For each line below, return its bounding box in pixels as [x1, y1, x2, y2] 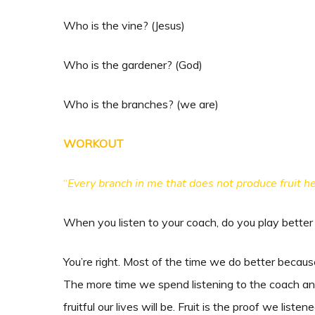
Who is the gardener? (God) [63, 58, 205, 72]
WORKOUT [63, 136, 124, 150]
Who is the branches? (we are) [63, 97, 221, 111]
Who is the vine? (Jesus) [63, 18, 188, 32]
